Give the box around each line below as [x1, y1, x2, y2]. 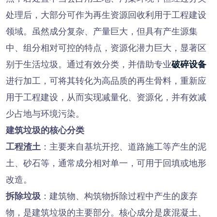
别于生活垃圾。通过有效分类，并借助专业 [5, 60, 171, 70]
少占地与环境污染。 [5, 109, 84, 119]
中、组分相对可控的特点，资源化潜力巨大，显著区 [5, 43, 206, 53]
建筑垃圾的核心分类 [5, 125, 84, 136]
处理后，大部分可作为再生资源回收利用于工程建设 [5, 10, 206, 20]
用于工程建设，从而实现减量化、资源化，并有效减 [5, 93, 206, 103]
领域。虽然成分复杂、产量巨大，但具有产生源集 [5, 27, 198, 37]
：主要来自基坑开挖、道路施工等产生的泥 [40, 142, 206, 152]
